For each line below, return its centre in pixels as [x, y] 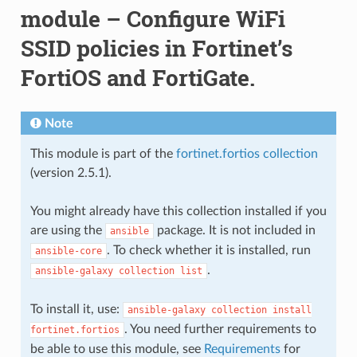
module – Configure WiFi [153, 18]
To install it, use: [76, 309]
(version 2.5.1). [71, 173]
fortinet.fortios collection [247, 153]
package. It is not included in [234, 230]
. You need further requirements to [220, 329]
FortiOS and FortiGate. [137, 77]
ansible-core [68, 251]
